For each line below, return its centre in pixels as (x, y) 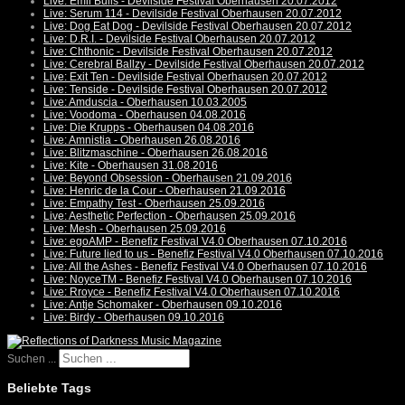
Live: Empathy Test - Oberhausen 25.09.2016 (154, 204)
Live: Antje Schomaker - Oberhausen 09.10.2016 (163, 305)
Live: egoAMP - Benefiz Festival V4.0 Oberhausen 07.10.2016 (195, 242)
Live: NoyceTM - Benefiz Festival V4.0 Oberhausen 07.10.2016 (198, 280)
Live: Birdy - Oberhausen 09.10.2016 (134, 318)
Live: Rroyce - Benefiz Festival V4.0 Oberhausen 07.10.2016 (192, 292)
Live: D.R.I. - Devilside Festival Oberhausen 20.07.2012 (179, 39)
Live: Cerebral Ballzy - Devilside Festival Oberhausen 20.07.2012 (204, 65)
